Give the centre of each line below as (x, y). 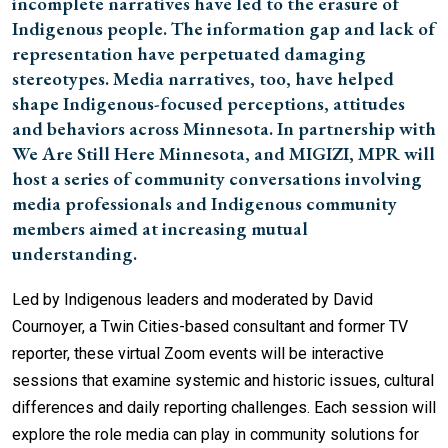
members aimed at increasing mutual (160, 228)
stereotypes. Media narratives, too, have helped (203, 78)
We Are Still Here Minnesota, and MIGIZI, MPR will (223, 153)
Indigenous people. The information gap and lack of (223, 28)
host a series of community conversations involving (217, 178)
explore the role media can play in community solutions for (215, 434)
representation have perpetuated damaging (189, 53)
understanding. (74, 253)
